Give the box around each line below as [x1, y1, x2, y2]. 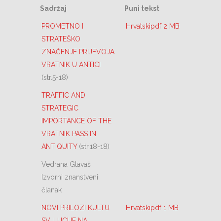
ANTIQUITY [41, 143, 79, 150]
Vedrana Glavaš [41, 160, 91, 168]
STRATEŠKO [41, 35, 80, 43]
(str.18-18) [79, 143, 110, 150]
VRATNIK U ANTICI [41, 61, 101, 69]
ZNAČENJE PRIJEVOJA [41, 48, 114, 56]
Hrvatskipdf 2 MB [126, 22, 180, 30]
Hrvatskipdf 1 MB [126, 204, 179, 212]
